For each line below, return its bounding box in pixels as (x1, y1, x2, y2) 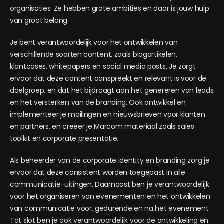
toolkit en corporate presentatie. (10, 133, 119, 143)
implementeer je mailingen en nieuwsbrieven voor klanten (10, 109, 205, 119)
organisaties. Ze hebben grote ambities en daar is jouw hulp (10, 3, 209, 13)
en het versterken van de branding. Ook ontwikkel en (10, 97, 186, 107)
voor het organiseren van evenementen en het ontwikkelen (10, 191, 210, 201)
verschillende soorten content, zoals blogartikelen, (10, 49, 177, 59)
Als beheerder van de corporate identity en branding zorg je (10, 155, 210, 165)
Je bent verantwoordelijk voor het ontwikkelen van (10, 37, 178, 47)
